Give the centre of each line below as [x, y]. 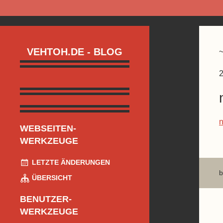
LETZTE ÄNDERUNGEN [70, 163]
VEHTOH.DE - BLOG [75, 52]
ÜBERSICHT [51, 178]
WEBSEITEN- [48, 129]
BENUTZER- [46, 199]
